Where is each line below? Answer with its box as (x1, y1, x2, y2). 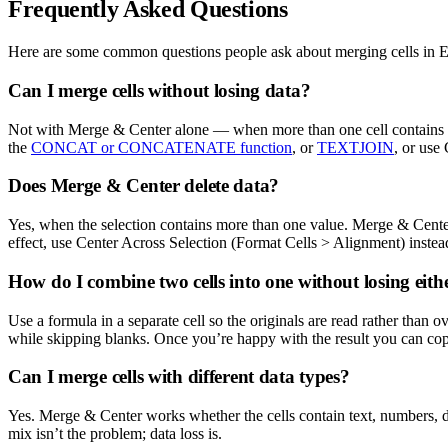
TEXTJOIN (317, 138, 394, 156)
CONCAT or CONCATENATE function (31, 138, 292, 156)
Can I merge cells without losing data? (8, 79, 311, 101)
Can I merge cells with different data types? (8, 366, 350, 388)
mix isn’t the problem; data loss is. (8, 424, 222, 442)
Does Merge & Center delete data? (8, 175, 280, 197)
